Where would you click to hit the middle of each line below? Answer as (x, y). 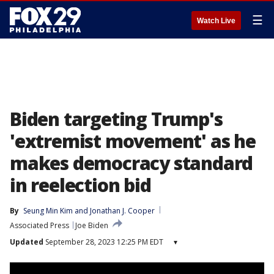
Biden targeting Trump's (116, 119)
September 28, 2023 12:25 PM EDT (103, 242)
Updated (27, 242)
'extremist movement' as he (133, 141)
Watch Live (216, 21)
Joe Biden (92, 225)
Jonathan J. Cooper (122, 211)
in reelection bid (80, 185)
